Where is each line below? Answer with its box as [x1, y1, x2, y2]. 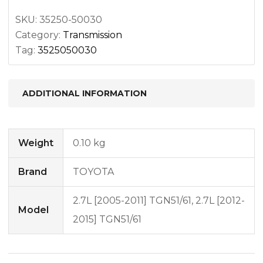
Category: [15, 29, 63, 41]
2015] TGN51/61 [73, 213, 141, 225]
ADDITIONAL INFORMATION [22, 87, 147, 99]
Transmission [63, 29, 122, 41]
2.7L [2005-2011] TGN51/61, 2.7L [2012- [73, 194, 245, 206]
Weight [18, 137, 53, 149]
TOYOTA [73, 166, 114, 177]
